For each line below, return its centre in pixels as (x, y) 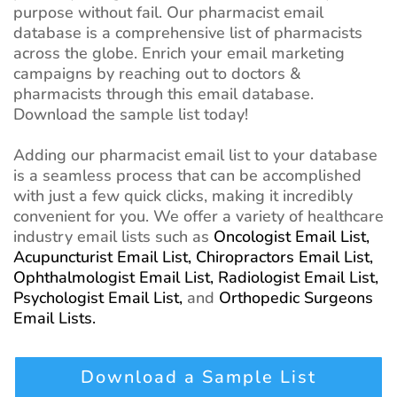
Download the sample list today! (131, 115)
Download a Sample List (198, 378)
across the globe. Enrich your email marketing (179, 54)
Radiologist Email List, (298, 278)
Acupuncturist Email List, (105, 257)
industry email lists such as (113, 237)
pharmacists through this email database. (163, 94)
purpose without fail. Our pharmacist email (168, 13)
